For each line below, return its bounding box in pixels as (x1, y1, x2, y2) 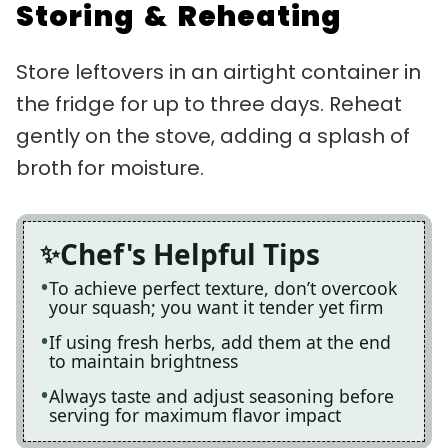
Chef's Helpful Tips (60, 234, 320, 273)
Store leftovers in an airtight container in (16, 57, 421, 86)
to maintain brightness (49, 348, 238, 373)
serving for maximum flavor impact (49, 402, 341, 427)
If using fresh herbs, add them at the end (49, 329, 391, 354)
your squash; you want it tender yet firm (49, 294, 383, 319)
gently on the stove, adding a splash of (16, 121, 410, 150)
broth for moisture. (16, 153, 204, 182)
